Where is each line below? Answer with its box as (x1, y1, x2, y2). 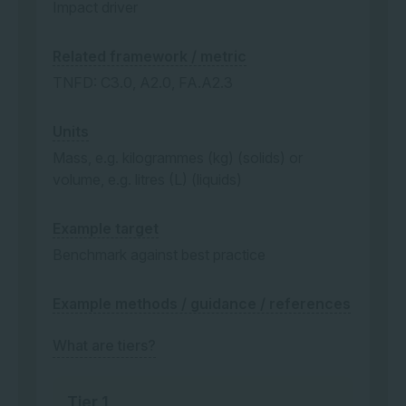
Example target (53, 219, 159, 237)
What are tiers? (53, 336, 156, 354)
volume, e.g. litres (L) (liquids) (53, 170, 242, 188)
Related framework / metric (53, 47, 246, 65)
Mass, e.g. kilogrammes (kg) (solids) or (53, 149, 303, 167)
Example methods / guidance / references (53, 295, 351, 313)
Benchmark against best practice (53, 246, 266, 264)
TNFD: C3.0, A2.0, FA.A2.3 (53, 73, 233, 92)
